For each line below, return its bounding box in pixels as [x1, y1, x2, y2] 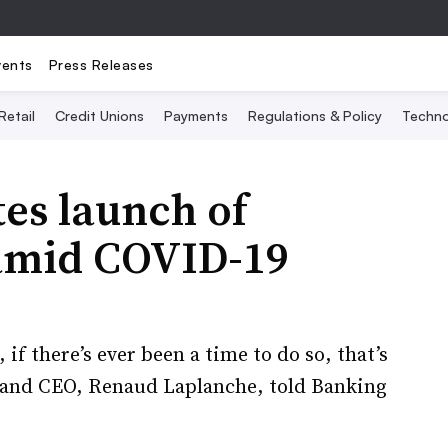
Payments [163, 107, 228, 124]
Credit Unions [54, 107, 144, 124]
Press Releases [48, 55, 154, 73]
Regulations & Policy [247, 107, 382, 124]
